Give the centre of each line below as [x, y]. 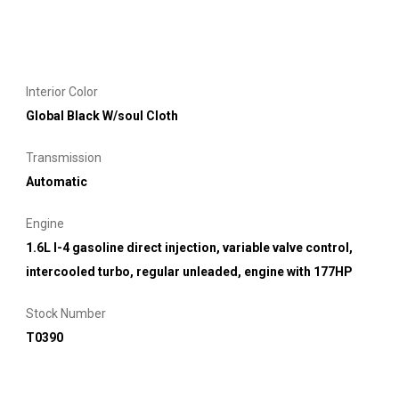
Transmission [64, 157]
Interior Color [62, 91]
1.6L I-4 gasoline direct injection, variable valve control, [189, 247]
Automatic [57, 181]
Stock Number [66, 313]
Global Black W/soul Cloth [102, 115]
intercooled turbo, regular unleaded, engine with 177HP [189, 271]
